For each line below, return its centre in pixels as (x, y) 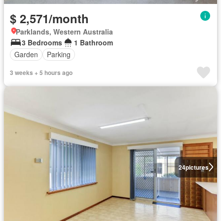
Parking (59, 55)
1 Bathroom (93, 42)
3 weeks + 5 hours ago (41, 72)
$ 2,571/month (49, 18)
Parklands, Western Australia (64, 31)
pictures (197, 167)
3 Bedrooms (42, 42)
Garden (26, 55)
